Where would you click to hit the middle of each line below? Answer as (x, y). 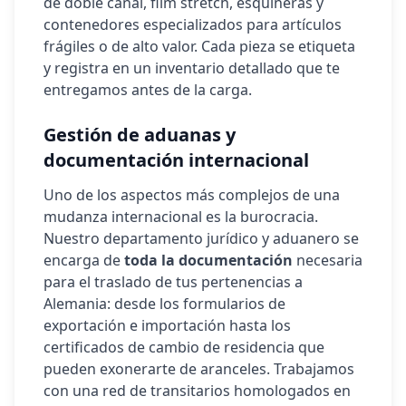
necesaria (328, 260)
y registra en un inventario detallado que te (192, 68)
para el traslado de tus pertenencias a (173, 282)
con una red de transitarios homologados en (197, 391)
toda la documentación (208, 260)
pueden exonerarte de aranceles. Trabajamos (199, 369)
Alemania (75, 304)
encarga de (84, 260)
